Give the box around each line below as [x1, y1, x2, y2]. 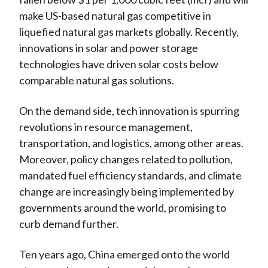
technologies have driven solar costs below [19, 57, 218, 71]
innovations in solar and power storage [19, 41, 198, 55]
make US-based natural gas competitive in [19, 9, 211, 23]
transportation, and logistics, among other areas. [19, 136, 243, 150]
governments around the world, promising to [19, 201, 226, 215]
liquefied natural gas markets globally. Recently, [19, 25, 239, 39]
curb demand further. [19, 217, 118, 231]
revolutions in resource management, [19, 120, 193, 134]
